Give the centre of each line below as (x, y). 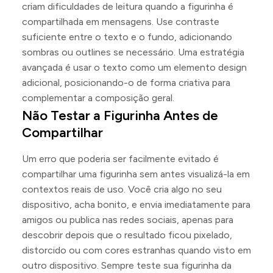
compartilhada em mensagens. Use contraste (121, 21)
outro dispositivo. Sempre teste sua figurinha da (127, 265)
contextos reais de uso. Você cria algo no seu (122, 189)
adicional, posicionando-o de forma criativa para (126, 82)
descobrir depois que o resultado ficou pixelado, (127, 235)
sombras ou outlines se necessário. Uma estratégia (133, 52)
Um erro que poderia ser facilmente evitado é (120, 158)
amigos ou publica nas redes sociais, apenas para (128, 219)
